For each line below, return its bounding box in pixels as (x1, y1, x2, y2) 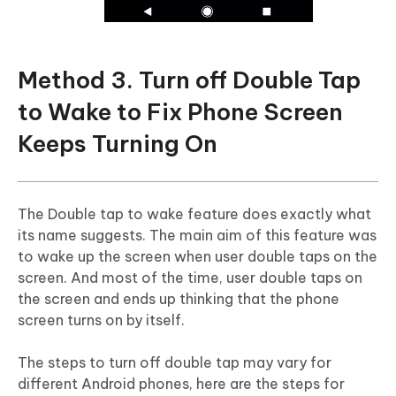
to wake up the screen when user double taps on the (18, 247, 377, 266)
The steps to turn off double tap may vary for (18, 354, 331, 372)
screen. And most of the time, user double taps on (18, 269, 362, 287)
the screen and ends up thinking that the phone (18, 290, 339, 308)
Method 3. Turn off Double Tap (18, 65, 361, 95)
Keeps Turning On (18, 129, 217, 159)
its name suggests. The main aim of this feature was (18, 226, 377, 245)
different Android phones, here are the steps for (18, 375, 345, 393)
